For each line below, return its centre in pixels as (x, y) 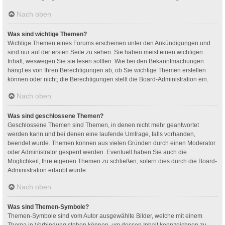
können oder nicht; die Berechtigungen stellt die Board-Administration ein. (108, 79)
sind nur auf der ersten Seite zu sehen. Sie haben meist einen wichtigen (105, 52)
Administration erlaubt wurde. (47, 170)
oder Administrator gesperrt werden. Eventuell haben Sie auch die (97, 152)
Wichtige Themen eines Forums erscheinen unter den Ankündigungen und (109, 43)
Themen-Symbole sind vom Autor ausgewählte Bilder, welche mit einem (105, 216)
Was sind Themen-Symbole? (48, 207)
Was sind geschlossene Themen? (55, 116)
